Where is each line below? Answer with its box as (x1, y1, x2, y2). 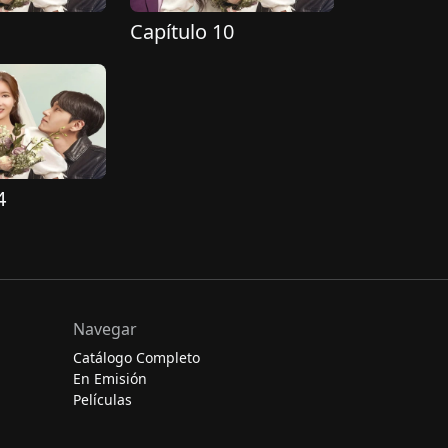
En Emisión (73, 369, 147, 388)
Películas (73, 390, 132, 409)
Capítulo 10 (130, 18, 234, 46)
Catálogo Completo (73, 348, 200, 367)
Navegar (73, 318, 137, 340)
